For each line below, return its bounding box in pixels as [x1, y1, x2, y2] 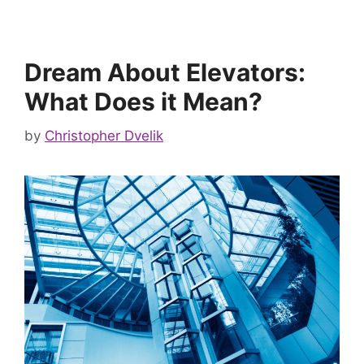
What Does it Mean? [24, 87, 262, 117]
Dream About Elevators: [24, 58, 305, 88]
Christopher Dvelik [45, 127, 163, 144]
